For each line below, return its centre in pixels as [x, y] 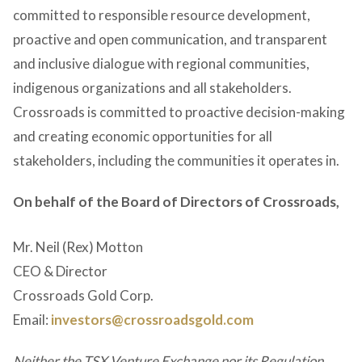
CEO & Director [60, 271]
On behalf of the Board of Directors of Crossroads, [176, 202]
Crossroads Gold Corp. [83, 295]
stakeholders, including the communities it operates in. [176, 160]
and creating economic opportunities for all [143, 136]
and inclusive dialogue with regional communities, [161, 63]
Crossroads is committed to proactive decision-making [179, 112]
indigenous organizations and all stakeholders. [152, 87]
